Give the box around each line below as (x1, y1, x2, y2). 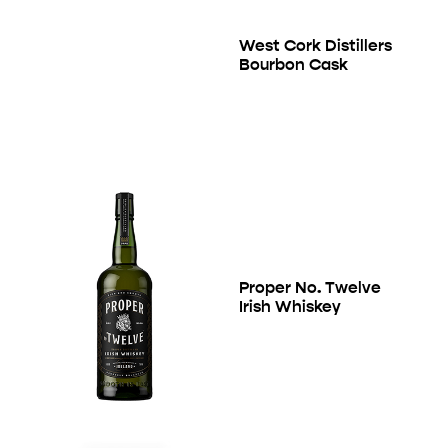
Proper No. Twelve (239, 277, 381, 297)
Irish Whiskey (239, 296, 341, 316)
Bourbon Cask (239, 54, 348, 74)
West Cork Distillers (239, 35, 392, 55)
